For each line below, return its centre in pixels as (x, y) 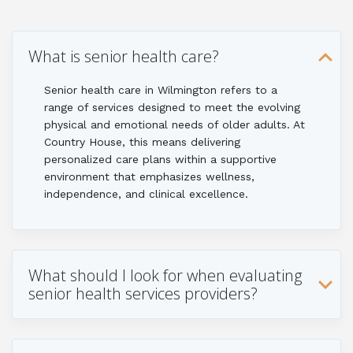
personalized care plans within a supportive (160, 159)
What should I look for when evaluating (165, 275)
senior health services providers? (143, 294)
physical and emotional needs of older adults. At (175, 124)
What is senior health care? (124, 56)
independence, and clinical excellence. (146, 194)
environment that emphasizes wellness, (149, 176)
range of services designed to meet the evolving (172, 107)
